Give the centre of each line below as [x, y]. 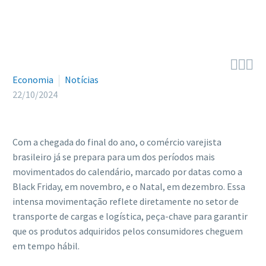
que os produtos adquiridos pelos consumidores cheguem [128, 231]
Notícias [82, 80]
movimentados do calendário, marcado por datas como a [127, 172]
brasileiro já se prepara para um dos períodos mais [114, 157]
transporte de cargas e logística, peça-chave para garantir [130, 216]
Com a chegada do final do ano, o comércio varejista [117, 142]
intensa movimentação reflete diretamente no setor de [126, 201]
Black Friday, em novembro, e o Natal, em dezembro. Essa [129, 186]
